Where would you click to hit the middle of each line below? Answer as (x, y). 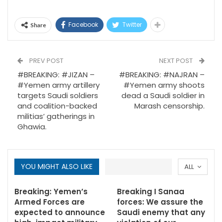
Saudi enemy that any (161, 212)
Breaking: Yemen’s (51, 192)
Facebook (83, 25)
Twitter (132, 25)
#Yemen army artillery (58, 85)
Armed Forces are (50, 202)
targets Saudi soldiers (58, 95)
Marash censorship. (169, 106)
